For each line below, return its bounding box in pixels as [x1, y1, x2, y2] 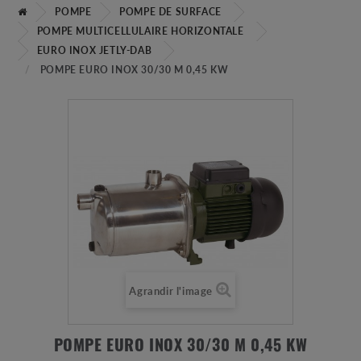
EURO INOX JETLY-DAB [36, 44, 152, 58]
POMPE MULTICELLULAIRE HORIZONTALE [36, 24, 244, 39]
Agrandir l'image [129, 283, 213, 299]
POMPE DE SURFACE [119, 5, 222, 19]
